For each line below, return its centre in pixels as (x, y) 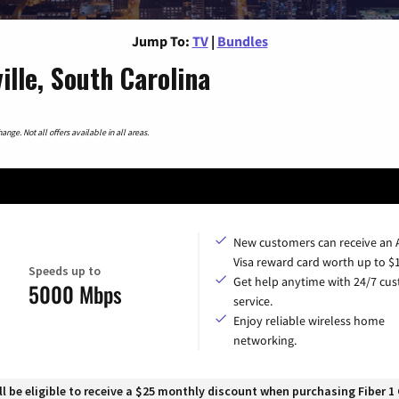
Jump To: (160, 41)
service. (253, 301)
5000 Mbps (75, 294)
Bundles (242, 41)
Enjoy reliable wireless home (309, 320)
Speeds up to (65, 271)
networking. (265, 340)
